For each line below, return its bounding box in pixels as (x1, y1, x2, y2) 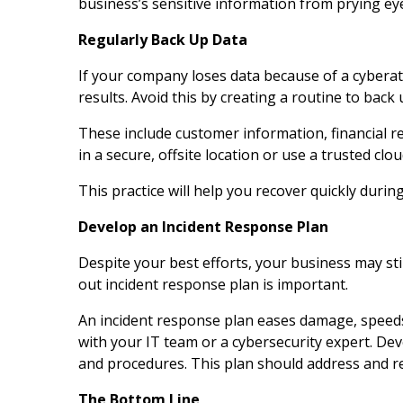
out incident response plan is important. (78, 273, 348, 294)
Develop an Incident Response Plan (78, 216, 328, 237)
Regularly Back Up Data (78, 29, 247, 49)
